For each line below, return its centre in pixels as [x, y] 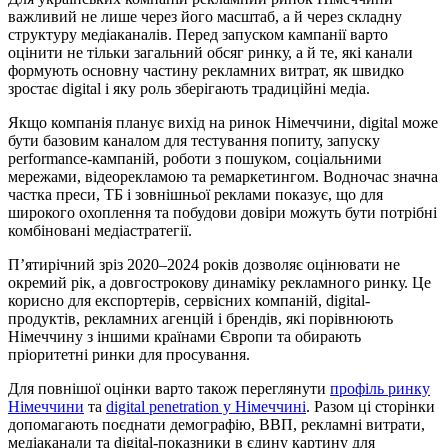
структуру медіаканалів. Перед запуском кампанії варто [198, 34]
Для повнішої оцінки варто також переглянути [169, 388]
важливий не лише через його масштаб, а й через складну [205, 16]
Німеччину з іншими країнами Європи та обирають [184, 336]
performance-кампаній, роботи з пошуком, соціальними [195, 158]
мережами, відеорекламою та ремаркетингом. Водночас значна [223, 176]
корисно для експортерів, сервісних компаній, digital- [189, 300]
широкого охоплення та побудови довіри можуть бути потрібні [222, 212]
